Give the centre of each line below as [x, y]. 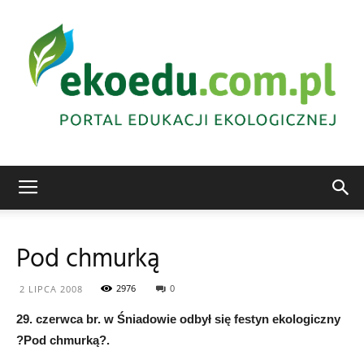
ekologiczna [212, 275]
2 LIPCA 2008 [51, 289]
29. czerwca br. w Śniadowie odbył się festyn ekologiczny [178, 319]
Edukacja [205, 202]
